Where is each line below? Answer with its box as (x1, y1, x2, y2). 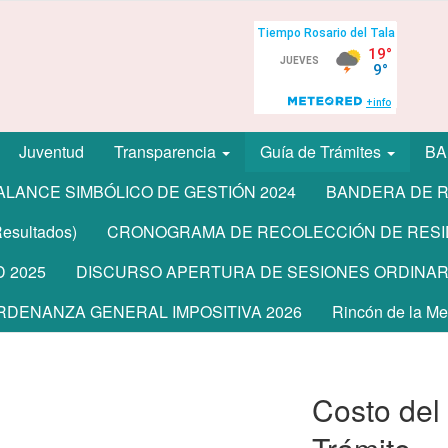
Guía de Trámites (260, 140, 385, 163)
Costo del (312, 388, 441, 431)
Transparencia (114, 140, 220, 163)
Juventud (19, 140, 84, 163)
